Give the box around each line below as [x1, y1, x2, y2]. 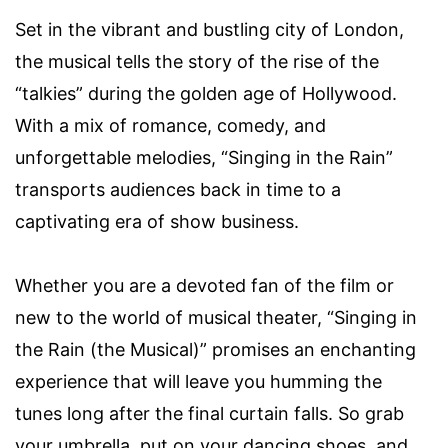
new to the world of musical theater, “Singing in [15, 306, 417, 328]
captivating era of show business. [15, 210, 299, 232]
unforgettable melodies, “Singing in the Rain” [15, 146, 393, 168]
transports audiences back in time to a [15, 178, 341, 200]
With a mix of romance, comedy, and [15, 114, 326, 136]
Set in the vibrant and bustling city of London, [15, 18, 404, 40]
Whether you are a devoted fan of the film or [15, 274, 394, 296]
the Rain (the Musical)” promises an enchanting [15, 338, 416, 360]
